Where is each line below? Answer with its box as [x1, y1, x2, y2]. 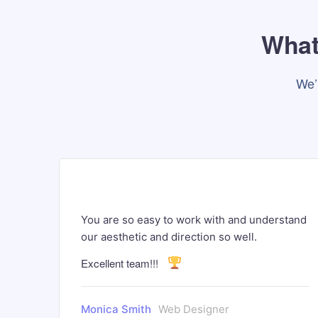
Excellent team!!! [80, 256, 161, 270]
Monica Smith [80, 302, 151, 316]
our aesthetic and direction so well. [80, 230, 257, 243]
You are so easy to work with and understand [80, 213, 307, 226]
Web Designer [158, 302, 229, 316]
